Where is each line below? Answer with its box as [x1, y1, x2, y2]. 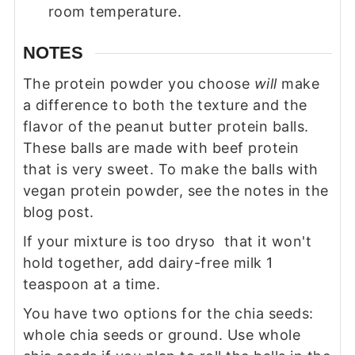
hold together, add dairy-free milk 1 [22, 254, 273, 272]
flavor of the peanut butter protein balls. [22, 118, 309, 136]
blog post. [22, 204, 94, 221]
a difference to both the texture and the [22, 97, 307, 114]
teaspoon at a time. [22, 276, 161, 293]
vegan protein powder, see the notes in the [22, 182, 329, 200]
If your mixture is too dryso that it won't [22, 233, 312, 250]
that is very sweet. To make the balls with [22, 161, 319, 178]
